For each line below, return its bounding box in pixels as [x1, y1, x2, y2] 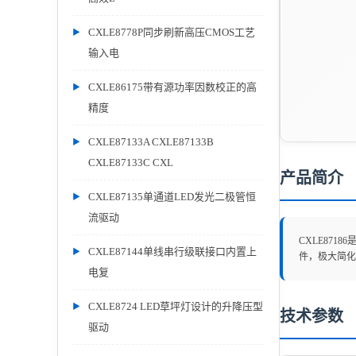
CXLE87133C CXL [88, 157, 173, 168]
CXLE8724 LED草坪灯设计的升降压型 [88, 300, 263, 312]
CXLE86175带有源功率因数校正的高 [88, 81, 257, 93]
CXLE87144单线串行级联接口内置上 [88, 246, 257, 257]
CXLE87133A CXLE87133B [88, 136, 214, 148]
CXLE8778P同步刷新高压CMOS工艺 [88, 26, 255, 38]
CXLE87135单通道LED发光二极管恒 [88, 191, 256, 203]
